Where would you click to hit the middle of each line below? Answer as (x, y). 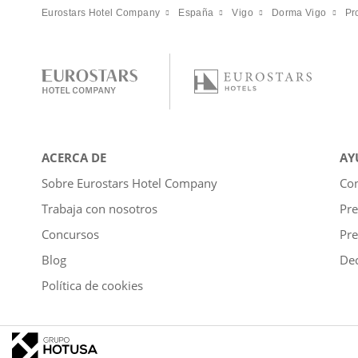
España (196, 12)
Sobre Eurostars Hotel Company (129, 183)
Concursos (70, 234)
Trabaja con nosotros (99, 208)
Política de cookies (92, 285)
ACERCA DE (74, 157)
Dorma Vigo (299, 12)
